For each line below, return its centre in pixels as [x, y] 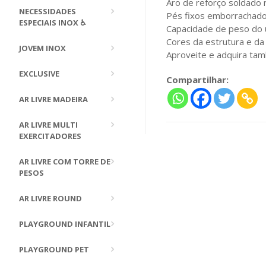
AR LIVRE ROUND [50, 198]
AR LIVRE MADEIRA [53, 99]
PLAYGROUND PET [54, 249]
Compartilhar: [197, 79]
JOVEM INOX [42, 48]
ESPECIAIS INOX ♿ [53, 23]
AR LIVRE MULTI [48, 125]
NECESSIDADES [47, 11]
